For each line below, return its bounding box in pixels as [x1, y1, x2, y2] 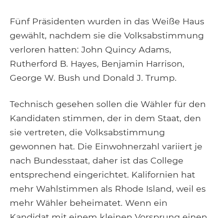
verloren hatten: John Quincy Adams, [10, 44, 171, 54]
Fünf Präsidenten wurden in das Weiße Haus [10, 16, 204, 26]
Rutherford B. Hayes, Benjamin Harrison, [10, 58, 184, 69]
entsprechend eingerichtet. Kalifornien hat [10, 169, 195, 180]
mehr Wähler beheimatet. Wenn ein [10, 197, 167, 208]
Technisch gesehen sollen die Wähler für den [10, 98, 206, 109]
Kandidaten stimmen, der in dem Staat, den [10, 112, 201, 123]
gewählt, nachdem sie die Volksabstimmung [10, 30, 204, 40]
